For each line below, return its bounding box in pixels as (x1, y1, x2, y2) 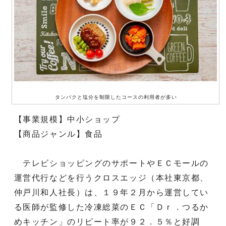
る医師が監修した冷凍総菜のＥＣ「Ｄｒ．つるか (14, 202, 209, 211)
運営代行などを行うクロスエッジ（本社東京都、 (14, 173, 209, 182)
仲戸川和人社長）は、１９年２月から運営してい (14, 188, 209, 197)
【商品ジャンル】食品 (14, 129, 103, 138)
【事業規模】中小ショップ (14, 115, 121, 124)
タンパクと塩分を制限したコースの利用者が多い (54, 94, 178, 100)
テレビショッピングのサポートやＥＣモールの (14, 158, 209, 167)
